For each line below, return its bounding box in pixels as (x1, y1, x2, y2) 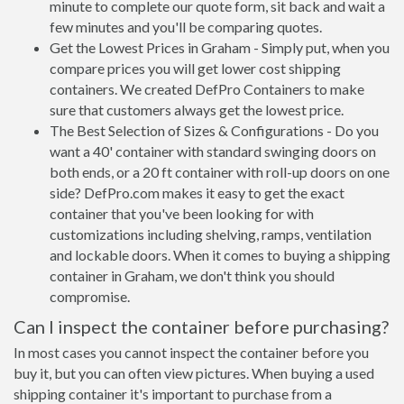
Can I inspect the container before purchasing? (14, 316, 389, 337)
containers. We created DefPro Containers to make (50, 80, 364, 97)
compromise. (50, 288, 130, 305)
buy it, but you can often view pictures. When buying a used (14, 364, 374, 381)
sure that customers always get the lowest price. (50, 101, 344, 118)
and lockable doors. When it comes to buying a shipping (50, 246, 390, 263)
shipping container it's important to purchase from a (14, 385, 332, 402)
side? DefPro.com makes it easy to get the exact (50, 184, 344, 201)
